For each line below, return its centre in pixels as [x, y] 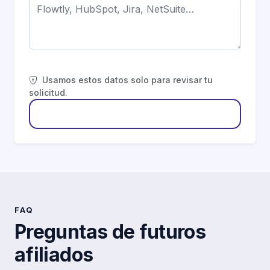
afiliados [54, 255]
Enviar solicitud [135, 114]
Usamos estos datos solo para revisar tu [127, 80]
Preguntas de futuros [110, 232]
